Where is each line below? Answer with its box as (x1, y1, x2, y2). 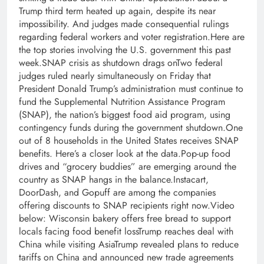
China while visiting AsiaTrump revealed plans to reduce (19, 237, 239, 252)
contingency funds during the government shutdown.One (19, 121, 243, 135)
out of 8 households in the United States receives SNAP (19, 134, 239, 148)
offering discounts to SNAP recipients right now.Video (19, 199, 235, 213)
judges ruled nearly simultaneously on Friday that (19, 69, 211, 83)
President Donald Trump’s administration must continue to (19, 82, 243, 96)
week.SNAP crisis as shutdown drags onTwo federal (19, 56, 223, 70)
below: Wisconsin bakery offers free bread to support (19, 212, 231, 226)
